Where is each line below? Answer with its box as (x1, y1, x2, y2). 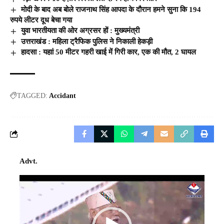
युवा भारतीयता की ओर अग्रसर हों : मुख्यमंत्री (21, 26, 140, 35)
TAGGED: (17, 91, 47, 99)
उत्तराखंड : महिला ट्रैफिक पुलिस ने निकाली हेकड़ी (21, 37, 153, 45)
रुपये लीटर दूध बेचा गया (10, 16, 72, 24)
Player (19, 188, 38, 197)
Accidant (49, 91, 76, 99)
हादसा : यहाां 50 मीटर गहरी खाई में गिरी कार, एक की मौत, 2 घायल (21, 48, 196, 56)
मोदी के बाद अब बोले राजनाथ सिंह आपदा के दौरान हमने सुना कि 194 (21, 5, 201, 13)
